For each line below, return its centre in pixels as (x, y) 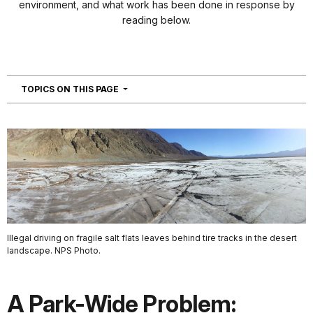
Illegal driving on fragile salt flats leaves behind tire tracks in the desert (152, 238)
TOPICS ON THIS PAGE (71, 89)
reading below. (156, 20)
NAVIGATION (149, 89)
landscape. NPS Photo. (54, 250)
